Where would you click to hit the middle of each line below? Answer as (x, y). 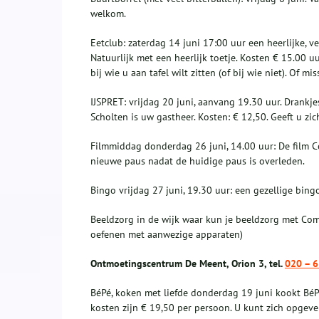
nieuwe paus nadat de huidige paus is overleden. (198, 161)
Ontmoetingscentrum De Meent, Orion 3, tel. (188, 264)
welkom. (108, 14)
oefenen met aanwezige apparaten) (167, 235)
